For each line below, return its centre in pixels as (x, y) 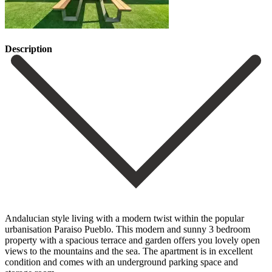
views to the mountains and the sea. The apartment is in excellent (129, 251)
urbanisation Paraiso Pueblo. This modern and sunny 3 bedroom (127, 229)
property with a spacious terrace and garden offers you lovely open (132, 240)
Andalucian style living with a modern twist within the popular (124, 218)
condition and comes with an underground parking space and (121, 262)
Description (29, 49)
